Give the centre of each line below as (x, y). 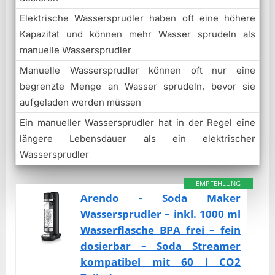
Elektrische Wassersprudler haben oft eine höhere (137, 18)
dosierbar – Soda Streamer (161, 246)
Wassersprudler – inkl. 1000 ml (161, 214)
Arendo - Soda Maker (161, 198)
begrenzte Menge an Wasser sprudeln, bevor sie (137, 86)
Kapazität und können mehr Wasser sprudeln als (137, 34)
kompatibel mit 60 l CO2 (161, 261)
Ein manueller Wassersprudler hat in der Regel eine (137, 122)
